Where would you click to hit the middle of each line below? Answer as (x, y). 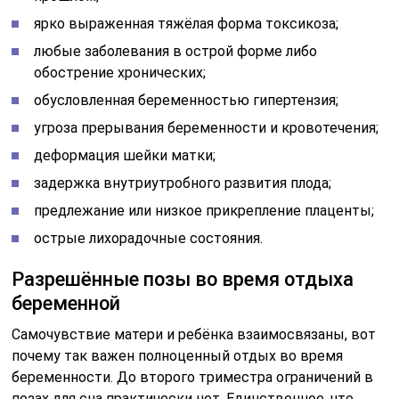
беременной (66, 303)
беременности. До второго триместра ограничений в (193, 377)
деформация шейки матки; (125, 155)
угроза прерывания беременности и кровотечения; (207, 127)
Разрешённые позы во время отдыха (183, 279)
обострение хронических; (120, 72)
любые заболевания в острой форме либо (176, 51)
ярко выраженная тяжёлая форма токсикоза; (187, 23)
